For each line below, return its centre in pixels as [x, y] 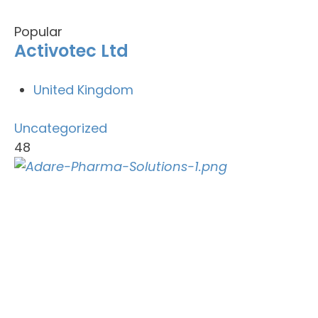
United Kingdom [83, 90]
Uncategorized [61, 128]
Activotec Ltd [71, 51]
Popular [38, 32]
